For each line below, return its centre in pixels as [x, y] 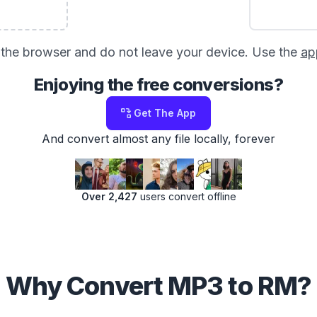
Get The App [165, 113]
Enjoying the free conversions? [158, 85]
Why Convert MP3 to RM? [158, 286]
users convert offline [186, 196]
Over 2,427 [109, 196]
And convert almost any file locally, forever [158, 139]
